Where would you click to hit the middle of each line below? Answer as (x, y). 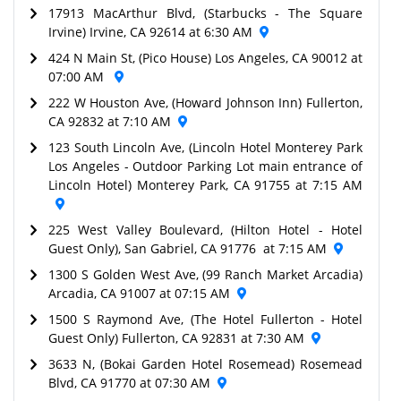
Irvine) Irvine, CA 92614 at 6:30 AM (150, 31)
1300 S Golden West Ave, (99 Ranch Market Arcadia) (205, 274)
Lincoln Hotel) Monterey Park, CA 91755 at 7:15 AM (205, 184)
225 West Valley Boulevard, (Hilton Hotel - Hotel (205, 229)
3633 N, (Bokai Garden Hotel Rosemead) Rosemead (205, 363)
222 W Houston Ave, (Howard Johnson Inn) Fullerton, (205, 102)
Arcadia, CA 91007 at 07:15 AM (139, 293)
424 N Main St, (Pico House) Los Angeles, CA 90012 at (205, 57)
